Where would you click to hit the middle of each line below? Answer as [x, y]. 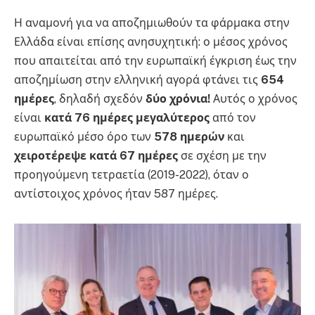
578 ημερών [189, 136]
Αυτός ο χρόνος [254, 98]
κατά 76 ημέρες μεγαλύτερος [127, 117]
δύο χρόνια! [178, 98]
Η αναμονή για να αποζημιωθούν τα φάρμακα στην [152, 22]
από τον [233, 117]
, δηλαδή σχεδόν [100, 98]
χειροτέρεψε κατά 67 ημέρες [96, 155]
